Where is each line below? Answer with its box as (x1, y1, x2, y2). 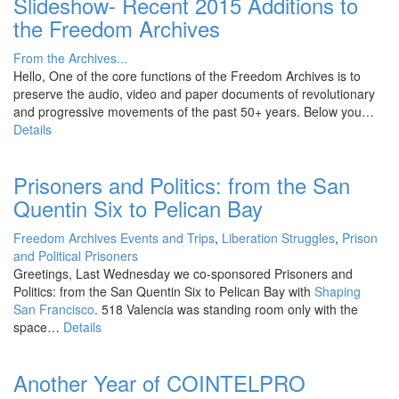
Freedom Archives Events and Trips (13, 229, 215, 248)
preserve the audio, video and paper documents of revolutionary (13, 85, 375, 103)
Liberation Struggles (222, 229, 335, 248)
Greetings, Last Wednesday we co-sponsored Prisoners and (13, 265, 353, 283)
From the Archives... (13, 49, 127, 68)
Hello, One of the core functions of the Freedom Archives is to (13, 67, 361, 85)
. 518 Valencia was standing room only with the (94, 300, 358, 319)
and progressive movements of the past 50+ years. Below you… (13, 102, 374, 121)
